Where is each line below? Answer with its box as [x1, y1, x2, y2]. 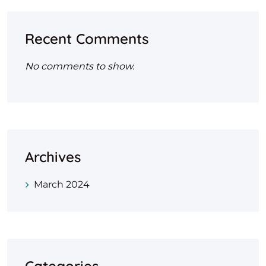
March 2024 [34, 179, 90, 190]
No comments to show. [25, 61, 134, 72]
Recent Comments [25, 30, 148, 47]
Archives [25, 148, 81, 166]
